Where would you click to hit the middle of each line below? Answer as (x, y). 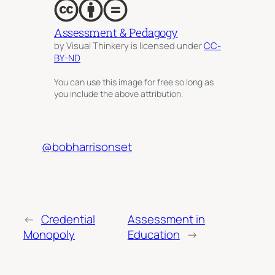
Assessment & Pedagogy (116, 32)
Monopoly (49, 234)
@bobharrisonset (87, 147)
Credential (68, 219)
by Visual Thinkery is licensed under (129, 45)
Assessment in (166, 219)
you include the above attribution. (118, 93)
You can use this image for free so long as (134, 82)
